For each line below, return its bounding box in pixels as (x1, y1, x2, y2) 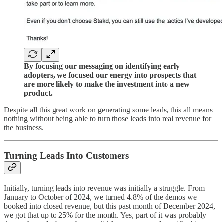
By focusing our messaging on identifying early (24, 61, 180, 70)
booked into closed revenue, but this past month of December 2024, (4, 202, 215, 211)
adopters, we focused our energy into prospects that (24, 70, 196, 79)
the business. (4, 123, 44, 132)
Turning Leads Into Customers (4, 150, 129, 161)
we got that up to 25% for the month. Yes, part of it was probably (4, 211, 206, 220)
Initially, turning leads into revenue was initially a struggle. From (4, 184, 205, 193)
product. (24, 88, 53, 97)
